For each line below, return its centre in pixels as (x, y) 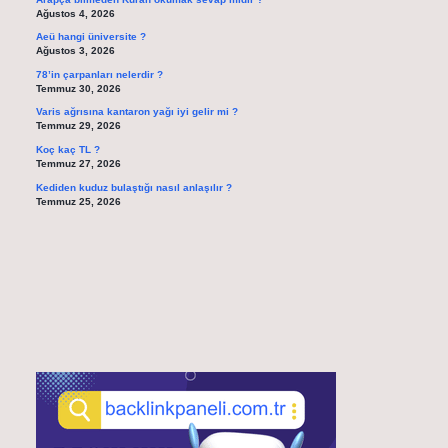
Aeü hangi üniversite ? (90, 37)
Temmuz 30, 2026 (78, 88)
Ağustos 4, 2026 (75, 13)
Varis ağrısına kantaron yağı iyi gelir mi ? (136, 112)
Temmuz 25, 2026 (78, 201)
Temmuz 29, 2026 (78, 126)
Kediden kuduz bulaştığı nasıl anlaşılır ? (133, 187)
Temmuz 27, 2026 (78, 163)
